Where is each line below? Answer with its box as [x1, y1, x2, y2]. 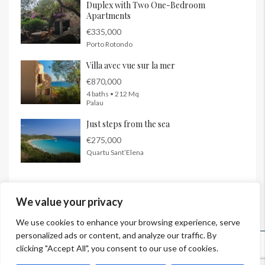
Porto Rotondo [86, 40, 132, 49]
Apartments [86, 10, 131, 22]
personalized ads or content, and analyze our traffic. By [16, 230, 216, 240]
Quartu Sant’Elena [86, 148, 144, 157]
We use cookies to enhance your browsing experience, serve [16, 217, 240, 227]
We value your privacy [16, 195, 123, 208]
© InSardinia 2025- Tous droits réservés [67, 242, 198, 251]
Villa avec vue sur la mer [86, 60, 175, 72]
